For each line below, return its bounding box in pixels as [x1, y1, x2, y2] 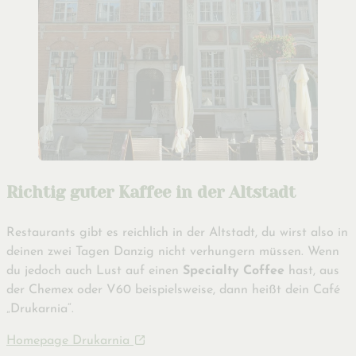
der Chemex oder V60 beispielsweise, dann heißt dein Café [6, 283, 340, 296]
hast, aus [284, 264, 339, 277]
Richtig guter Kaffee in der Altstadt [6, 182, 296, 202]
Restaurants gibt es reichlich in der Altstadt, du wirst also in [6, 226, 348, 239]
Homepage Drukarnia [6, 334, 133, 347]
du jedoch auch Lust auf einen [6, 264, 183, 277]
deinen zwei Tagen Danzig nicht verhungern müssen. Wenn [6, 245, 339, 258]
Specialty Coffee [183, 264, 284, 277]
